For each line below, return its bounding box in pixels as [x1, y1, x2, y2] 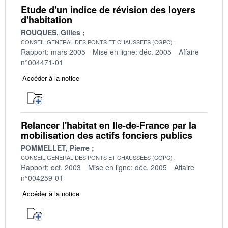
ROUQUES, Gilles [21, 26, 80, 37]
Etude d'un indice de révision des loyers [21, 3, 195, 16]
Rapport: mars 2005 [21, 46, 85, 57]
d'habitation [21, 13, 72, 26]
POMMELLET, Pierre [21, 142, 90, 153]
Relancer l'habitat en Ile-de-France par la [21, 118, 196, 132]
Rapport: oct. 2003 [21, 162, 81, 173]
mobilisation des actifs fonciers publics [21, 128, 192, 142]
